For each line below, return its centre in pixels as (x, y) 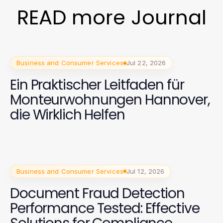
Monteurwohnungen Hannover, (110, 100)
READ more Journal (111, 17)
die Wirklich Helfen (67, 115)
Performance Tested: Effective (105, 208)
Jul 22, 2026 (146, 63)
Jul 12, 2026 (145, 171)
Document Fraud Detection (98, 193)
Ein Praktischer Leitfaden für (97, 85)
